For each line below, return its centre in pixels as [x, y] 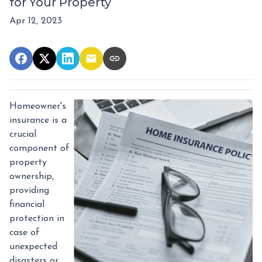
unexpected [33, 247]
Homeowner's [38, 106]
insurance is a [38, 120]
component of [39, 149]
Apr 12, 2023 [36, 21]
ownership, [32, 177]
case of [25, 233]
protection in [37, 219]
